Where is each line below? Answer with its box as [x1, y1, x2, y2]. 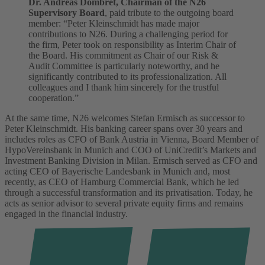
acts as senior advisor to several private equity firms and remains [5, 198, 243, 208]
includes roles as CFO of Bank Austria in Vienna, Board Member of [5, 134, 258, 144]
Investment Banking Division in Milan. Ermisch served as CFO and [5, 155, 257, 166]
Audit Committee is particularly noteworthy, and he [28, 60, 219, 71]
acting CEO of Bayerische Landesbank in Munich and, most [5, 166, 230, 176]
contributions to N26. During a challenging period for [28, 28, 228, 39]
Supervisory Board [28, 7, 105, 18]
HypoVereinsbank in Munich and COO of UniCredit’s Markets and [5, 144, 256, 155]
